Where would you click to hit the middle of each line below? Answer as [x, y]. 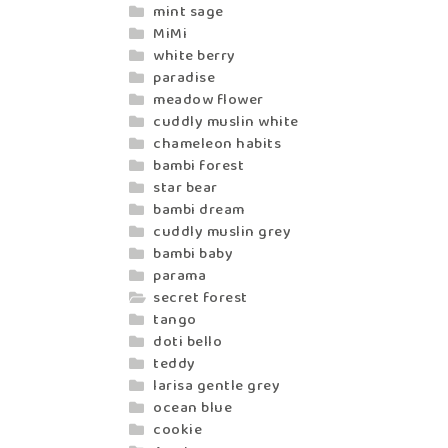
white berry [194, 55]
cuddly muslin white [226, 121]
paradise [184, 77]
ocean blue [193, 407]
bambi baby [193, 253]
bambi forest [199, 165]
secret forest [200, 297]
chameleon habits [217, 143]
